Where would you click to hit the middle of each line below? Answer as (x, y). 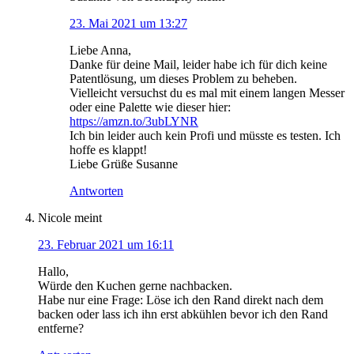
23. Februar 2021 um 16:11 (106, 245)
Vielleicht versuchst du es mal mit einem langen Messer (207, 93)
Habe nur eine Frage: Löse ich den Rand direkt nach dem (181, 300)
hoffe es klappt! (108, 150)
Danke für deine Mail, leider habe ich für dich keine (198, 65)
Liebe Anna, (100, 51)
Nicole (55, 218)
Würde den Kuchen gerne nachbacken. (135, 286)
